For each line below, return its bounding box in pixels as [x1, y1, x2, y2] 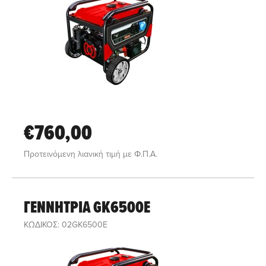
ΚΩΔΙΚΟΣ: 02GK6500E [24, 218, 107, 230]
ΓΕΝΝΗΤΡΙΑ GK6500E [24, 195, 150, 219]
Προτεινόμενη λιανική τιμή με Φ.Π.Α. [24, 148, 157, 160]
